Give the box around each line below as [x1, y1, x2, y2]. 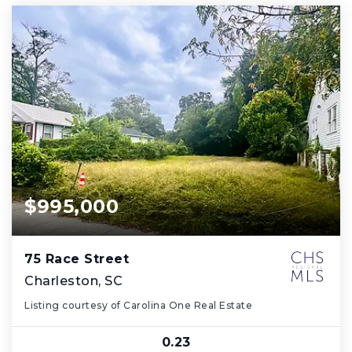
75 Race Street [24, 251, 129, 266]
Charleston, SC [24, 273, 123, 288]
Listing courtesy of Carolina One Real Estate [24, 299, 252, 311]
